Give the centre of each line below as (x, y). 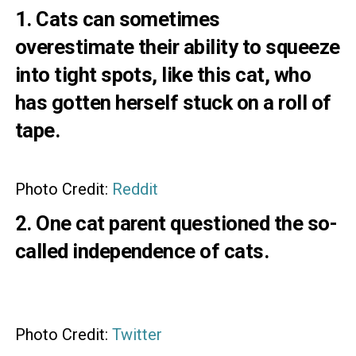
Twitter (137, 335)
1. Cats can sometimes (117, 19)
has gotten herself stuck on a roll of (173, 103)
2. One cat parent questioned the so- (176, 223)
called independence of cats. (142, 251)
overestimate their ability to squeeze (177, 47)
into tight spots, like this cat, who (163, 75)
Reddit (135, 189)
